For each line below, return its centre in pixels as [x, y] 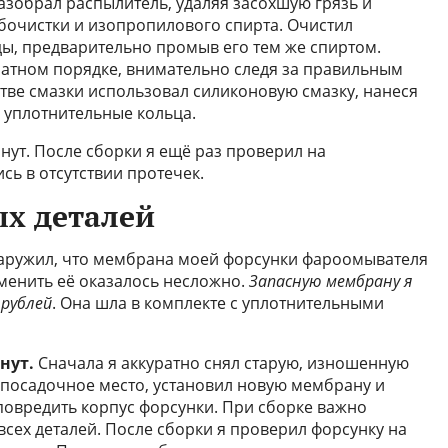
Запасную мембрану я [330, 281]
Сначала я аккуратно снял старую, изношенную [221, 363]
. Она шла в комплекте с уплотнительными [218, 303]
